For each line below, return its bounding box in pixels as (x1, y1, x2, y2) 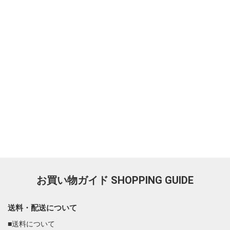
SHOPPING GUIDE (111, 174, 194, 186)
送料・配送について (8, 203, 77, 213)
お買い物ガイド (36, 174, 111, 186)
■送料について (8, 219, 55, 228)
